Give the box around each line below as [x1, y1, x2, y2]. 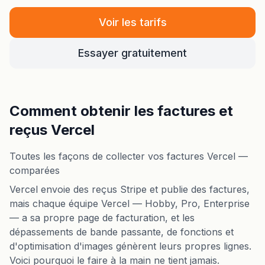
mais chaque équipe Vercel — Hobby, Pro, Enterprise [9, 198, 250, 209]
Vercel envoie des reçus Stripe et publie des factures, [9, 183, 250, 195]
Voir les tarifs [98, 16, 167, 28]
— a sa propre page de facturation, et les [9, 212, 195, 224]
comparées [9, 164, 60, 176]
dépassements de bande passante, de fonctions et [9, 226, 234, 238]
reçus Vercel [9, 121, 95, 138]
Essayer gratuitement [78, 47, 187, 59]
